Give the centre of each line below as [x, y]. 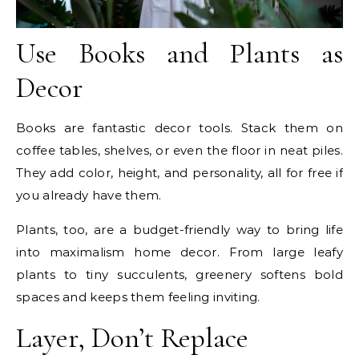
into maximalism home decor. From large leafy [179, 252]
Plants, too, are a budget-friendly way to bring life [179, 229]
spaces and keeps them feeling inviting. [138, 296]
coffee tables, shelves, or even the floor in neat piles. [179, 150]
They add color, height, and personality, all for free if [179, 172]
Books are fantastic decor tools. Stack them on [179, 127]
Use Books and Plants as [179, 53]
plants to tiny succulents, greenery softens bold [179, 274]
